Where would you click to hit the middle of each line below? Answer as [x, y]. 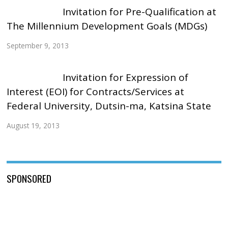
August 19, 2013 [33, 125]
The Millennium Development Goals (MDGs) [107, 26]
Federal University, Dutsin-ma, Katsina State [109, 106]
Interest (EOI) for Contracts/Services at [96, 92]
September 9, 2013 [38, 45]
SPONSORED [29, 178]
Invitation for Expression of [125, 78]
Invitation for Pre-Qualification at [139, 12]
